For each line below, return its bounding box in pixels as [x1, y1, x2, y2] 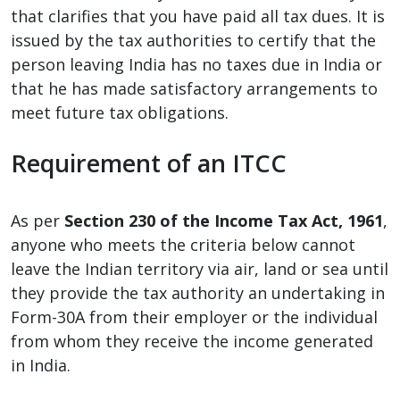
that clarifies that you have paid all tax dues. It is [11, 4, 385, 27]
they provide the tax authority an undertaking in [11, 281, 385, 304]
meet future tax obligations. [11, 101, 229, 123]
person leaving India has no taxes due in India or [11, 53, 382, 75]
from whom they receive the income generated [11, 329, 373, 352]
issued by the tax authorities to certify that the [11, 29, 376, 51]
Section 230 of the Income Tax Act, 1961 [64, 209, 383, 231]
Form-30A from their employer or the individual [11, 305, 378, 328]
